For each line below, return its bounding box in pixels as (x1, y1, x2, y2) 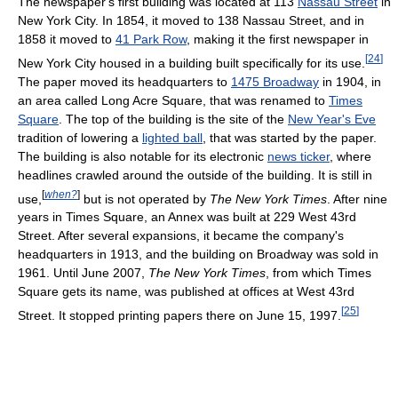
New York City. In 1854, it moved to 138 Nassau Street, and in (18, 13, 364, 28)
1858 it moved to (18, 32, 115, 47)
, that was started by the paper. (203, 130, 377, 145)
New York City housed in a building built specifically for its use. (18, 55, 365, 70)
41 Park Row (115, 32, 187, 47)
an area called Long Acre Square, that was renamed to (18, 92, 329, 107)
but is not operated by (80, 191, 210, 206)
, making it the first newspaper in (187, 32, 369, 47)
